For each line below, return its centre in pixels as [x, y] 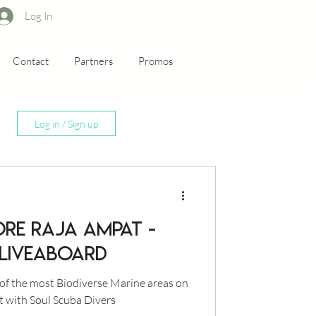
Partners [93, 61]
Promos [156, 61]
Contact [31, 61]
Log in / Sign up [66, 123]
